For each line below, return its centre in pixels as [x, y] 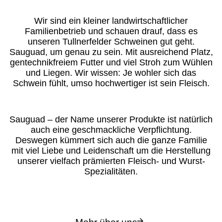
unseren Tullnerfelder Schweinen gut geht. [111, 41]
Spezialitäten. [111, 171]
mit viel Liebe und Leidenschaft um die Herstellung [111, 151]
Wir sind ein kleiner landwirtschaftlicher [111, 21]
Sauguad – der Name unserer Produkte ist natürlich [111, 119]
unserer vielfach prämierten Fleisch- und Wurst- [111, 161]
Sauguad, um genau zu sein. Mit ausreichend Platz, [111, 52]
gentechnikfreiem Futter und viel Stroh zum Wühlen [111, 62]
